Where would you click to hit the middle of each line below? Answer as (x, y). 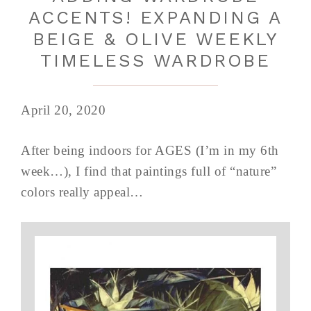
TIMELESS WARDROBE (155, 60)
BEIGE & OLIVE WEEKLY (155, 39)
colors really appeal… (82, 192)
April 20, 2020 (63, 110)
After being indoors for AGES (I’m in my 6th (150, 150)
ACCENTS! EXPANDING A (155, 17)
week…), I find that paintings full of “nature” (149, 171)
